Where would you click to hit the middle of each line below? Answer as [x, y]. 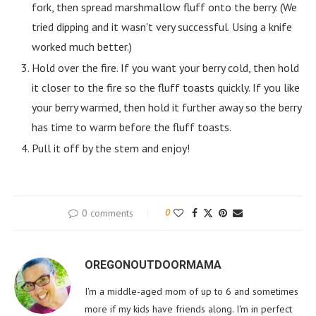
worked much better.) [82, 47]
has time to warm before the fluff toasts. [132, 127]
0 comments [107, 213]
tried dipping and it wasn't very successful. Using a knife [162, 27]
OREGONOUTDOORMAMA [153, 265]
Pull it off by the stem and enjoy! [111, 148]
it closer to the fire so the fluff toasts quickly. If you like [166, 88]
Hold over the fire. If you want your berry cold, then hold [165, 68]
